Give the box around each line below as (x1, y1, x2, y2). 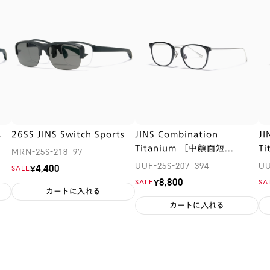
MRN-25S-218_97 (11, 148, 83, 157)
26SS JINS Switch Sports (11, 130, 125, 139)
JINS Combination (135, 130, 218, 139)
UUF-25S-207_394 (135, 162, 209, 171)
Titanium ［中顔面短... (135, 143, 234, 152)
